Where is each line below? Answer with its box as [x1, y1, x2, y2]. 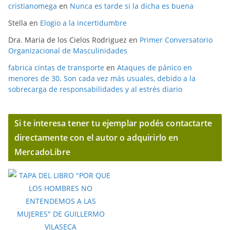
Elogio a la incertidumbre [40, 17, 127, 28]
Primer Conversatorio [140, 34, 213, 45]
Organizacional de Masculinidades [8, 45, 127, 55]
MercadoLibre [14, 146, 70, 158]
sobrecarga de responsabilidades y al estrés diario [8, 84, 182, 94]
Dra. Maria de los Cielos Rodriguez [8, 34, 127, 45]
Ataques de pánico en [117, 62, 192, 72]
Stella [8, 17, 27, 28]
